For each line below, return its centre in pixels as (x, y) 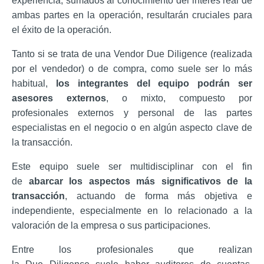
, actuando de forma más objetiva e (159, 196)
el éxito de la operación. (62, 29)
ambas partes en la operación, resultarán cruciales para (132, 15)
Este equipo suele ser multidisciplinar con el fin (132, 166)
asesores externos (59, 98)
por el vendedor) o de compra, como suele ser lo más (132, 68)
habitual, (34, 83)
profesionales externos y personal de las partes (132, 113)
